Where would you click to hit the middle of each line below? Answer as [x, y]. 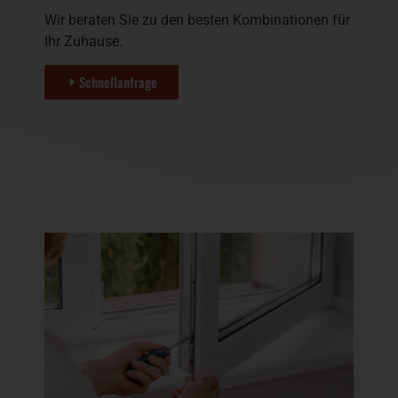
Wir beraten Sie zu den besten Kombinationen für [197, 20]
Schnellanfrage [118, 82]
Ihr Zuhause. [84, 42]
